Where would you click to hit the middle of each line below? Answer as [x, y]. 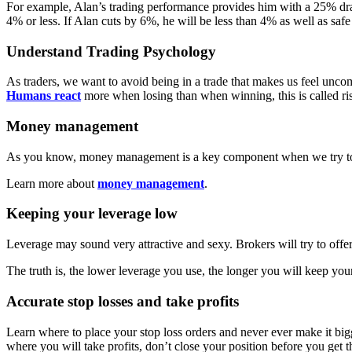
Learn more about [52, 183]
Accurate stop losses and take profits [123, 301]
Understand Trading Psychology [111, 51]
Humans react [44, 96]
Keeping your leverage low [92, 214]
